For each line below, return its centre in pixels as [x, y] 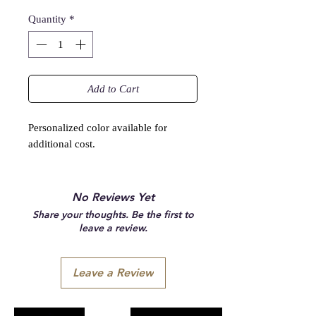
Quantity [47, 19]
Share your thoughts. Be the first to [113, 215]
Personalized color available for [98, 128]
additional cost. [62, 144]
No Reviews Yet [113, 197]
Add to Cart [113, 89]
